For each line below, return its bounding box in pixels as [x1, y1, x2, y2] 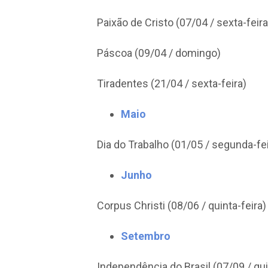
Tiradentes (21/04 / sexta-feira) [97, 77, 246, 90]
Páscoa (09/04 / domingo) [97, 47, 221, 59]
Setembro [121, 230, 170, 242]
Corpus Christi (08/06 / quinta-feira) [97, 199, 266, 212]
